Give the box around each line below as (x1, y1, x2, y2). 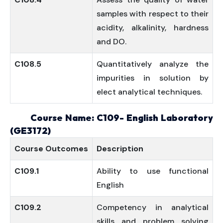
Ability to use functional (97, 166, 209, 176)
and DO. (97, 36, 126, 47)
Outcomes (45, 143, 88, 154)
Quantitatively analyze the (97, 59, 209, 69)
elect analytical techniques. (97, 87, 202, 97)
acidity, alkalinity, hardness (97, 22, 209, 33)
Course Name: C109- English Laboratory (10, 112, 213, 123)
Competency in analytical (97, 202, 209, 213)
